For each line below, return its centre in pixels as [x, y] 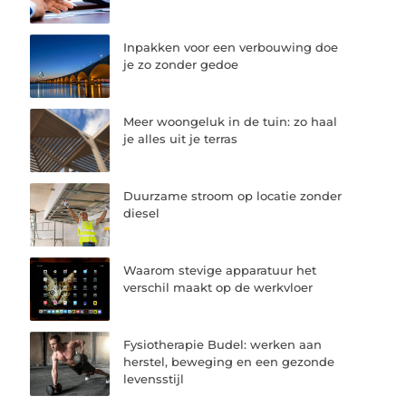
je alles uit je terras [181, 138]
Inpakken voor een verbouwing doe [231, 47]
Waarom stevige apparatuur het [220, 271]
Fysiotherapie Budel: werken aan [223, 345]
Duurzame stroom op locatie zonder [233, 196]
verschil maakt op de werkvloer [218, 288]
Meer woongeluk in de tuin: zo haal [231, 121]
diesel [142, 213]
